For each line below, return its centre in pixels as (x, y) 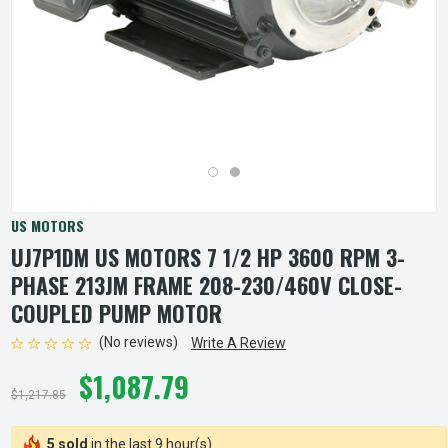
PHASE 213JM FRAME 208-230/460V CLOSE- (206, 285)
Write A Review (238, 343)
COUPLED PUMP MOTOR (116, 313)
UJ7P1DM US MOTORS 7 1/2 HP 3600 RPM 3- (208, 257)
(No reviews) (138, 342)
